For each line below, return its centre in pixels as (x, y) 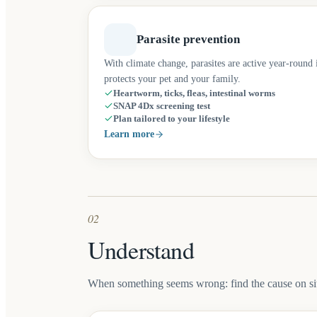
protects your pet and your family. (172, 79)
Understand (141, 250)
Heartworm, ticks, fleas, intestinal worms (194, 93)
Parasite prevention (188, 39)
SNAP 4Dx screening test (162, 106)
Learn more (129, 134)
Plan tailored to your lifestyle (172, 119)
